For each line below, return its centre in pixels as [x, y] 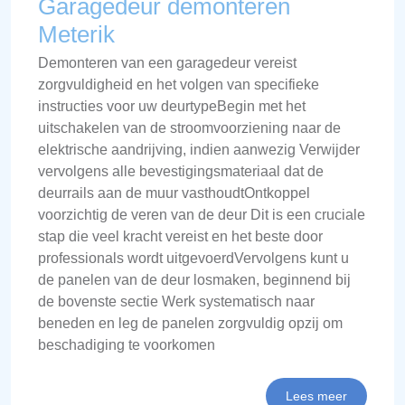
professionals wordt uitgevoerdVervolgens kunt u [193, 258]
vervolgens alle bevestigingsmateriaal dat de [181, 171]
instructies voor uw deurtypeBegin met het [172, 106]
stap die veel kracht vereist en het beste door [180, 236]
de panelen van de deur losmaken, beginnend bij [194, 280]
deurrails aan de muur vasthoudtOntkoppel [174, 193]
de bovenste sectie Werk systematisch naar [176, 301]
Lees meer [316, 396]
